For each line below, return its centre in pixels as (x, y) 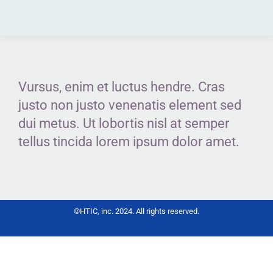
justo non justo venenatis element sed (130, 105)
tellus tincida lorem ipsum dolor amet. (129, 142)
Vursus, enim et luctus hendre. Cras (122, 87)
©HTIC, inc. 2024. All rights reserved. (136, 211)
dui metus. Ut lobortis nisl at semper (124, 123)
